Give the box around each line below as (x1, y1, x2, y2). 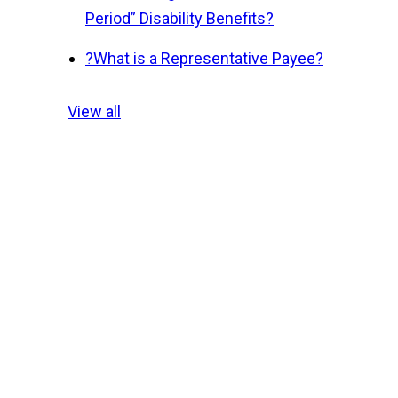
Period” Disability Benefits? (85, 9, 274, 28)
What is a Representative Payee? (93, 49, 323, 68)
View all (68, 102, 121, 121)
